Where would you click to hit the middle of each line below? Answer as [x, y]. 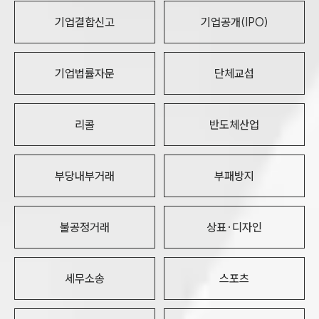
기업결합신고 [85, 22]
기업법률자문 [85, 73]
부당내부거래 [85, 176]
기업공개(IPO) [234, 22]
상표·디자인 [234, 227]
